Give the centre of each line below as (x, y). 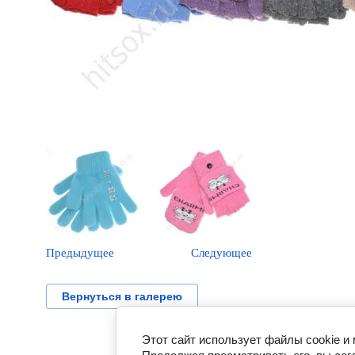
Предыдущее (80, 253)
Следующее (221, 253)
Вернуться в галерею (122, 296)
